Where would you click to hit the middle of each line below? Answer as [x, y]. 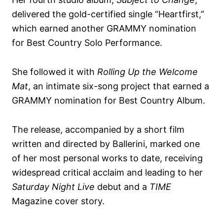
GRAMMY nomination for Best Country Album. [109, 100]
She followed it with [55, 72]
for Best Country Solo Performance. [87, 42]
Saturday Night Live [53, 186]
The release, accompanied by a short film [98, 129]
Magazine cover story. [58, 201]
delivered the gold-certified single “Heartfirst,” [108, 14]
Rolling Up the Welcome [147, 72]
